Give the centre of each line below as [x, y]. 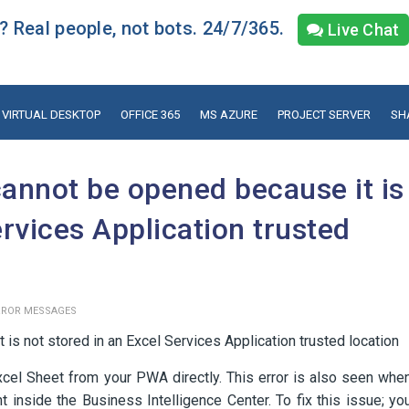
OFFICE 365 [150, 114]
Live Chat [362, 30]
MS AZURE [228, 114]
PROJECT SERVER [324, 114]
